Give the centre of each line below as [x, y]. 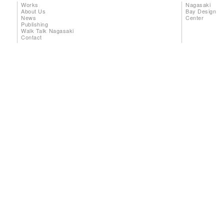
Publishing [35, 24]
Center [195, 17]
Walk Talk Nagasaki [47, 30]
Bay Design [201, 11]
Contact [31, 37]
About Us [33, 11]
